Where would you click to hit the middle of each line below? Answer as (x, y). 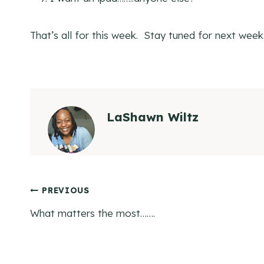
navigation (78, 228)
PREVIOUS (66, 190)
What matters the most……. (93, 213)
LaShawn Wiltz (153, 117)
